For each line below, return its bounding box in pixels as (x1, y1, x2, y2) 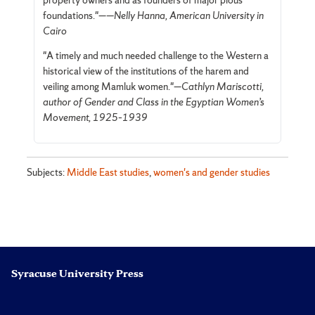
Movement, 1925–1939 (42, 111, 148, 124)
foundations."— (42, 9, 106, 22)
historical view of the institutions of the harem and (42, 65, 249, 78)
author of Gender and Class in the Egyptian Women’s (42, 96, 264, 109)
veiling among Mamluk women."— (42, 80, 181, 94)
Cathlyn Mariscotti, (181, 80, 264, 94)
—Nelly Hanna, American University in (105, 9, 264, 22)
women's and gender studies (153, 165, 271, 179)
